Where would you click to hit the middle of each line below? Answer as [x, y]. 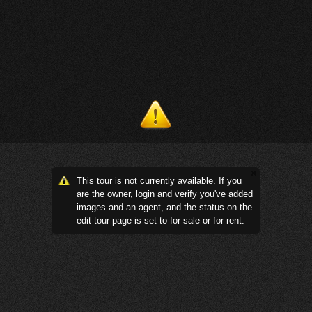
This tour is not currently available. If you [159, 181]
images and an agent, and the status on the [164, 207]
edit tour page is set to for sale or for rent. [161, 220]
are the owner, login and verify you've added [165, 194]
